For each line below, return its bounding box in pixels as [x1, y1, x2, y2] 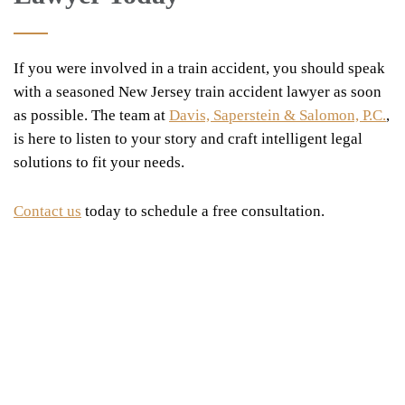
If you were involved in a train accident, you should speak [14, 59, 385, 77]
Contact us [14, 202, 81, 220]
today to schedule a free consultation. [81, 202, 325, 220]
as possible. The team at [14, 106, 169, 124]
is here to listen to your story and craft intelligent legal [14, 129, 363, 147]
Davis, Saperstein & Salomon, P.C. [169, 106, 386, 124]
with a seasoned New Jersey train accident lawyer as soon [14, 82, 381, 100]
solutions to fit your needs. [14, 153, 184, 171]
